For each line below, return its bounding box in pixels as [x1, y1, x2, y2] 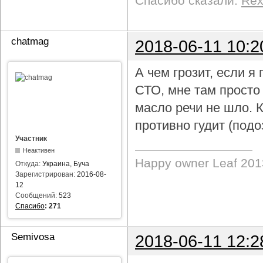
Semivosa [11, 231, 55, 242]
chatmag [11, 35, 49, 47]
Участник [15, 134, 47, 143]
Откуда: [15, 159, 42, 168]
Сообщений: [15, 191, 59, 200]
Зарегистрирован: [15, 170, 77, 178]
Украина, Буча [42, 159, 89, 168]
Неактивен [23, 146, 55, 154]
